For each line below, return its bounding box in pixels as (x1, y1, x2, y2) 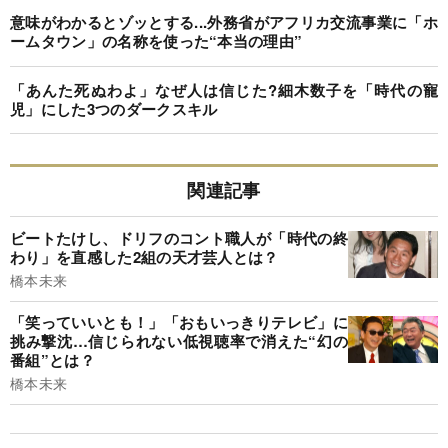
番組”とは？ (10, 349, 95, 372)
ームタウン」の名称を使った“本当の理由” (10, 30, 303, 52)
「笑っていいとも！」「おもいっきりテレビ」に (10, 311, 348, 334)
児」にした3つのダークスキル (10, 97, 218, 120)
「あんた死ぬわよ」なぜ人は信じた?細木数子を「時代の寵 (10, 78, 438, 101)
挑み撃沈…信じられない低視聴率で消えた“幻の (10, 330, 348, 353)
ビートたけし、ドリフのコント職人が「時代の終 (10, 226, 348, 249)
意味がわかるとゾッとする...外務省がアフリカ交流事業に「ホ (10, 11, 438, 33)
